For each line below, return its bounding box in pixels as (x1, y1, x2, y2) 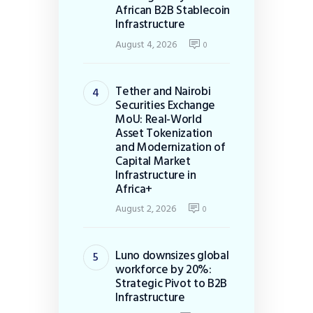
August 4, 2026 (115, 36, 177, 52)
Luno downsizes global (115, 246, 229, 265)
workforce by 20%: (115, 260, 212, 279)
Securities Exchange (115, 95, 215, 115)
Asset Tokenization (115, 123, 212, 143)
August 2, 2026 (115, 201, 177, 217)
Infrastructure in (115, 165, 196, 184)
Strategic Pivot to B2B (115, 274, 227, 293)
